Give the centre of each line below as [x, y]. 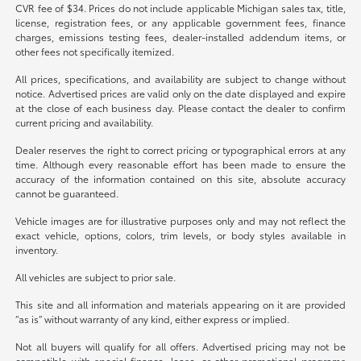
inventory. [37, 250]
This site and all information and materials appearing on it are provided [180, 305]
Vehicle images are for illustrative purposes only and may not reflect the [180, 221]
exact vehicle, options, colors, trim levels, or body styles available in [180, 235]
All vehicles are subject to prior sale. [96, 277]
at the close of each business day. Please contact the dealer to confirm [180, 108]
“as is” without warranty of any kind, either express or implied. [153, 319]
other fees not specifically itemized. [95, 52]
